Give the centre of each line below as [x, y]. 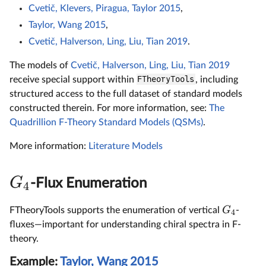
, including [216, 79]
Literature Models [126, 146]
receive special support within [73, 79]
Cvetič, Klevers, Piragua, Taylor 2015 [104, 8]
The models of [40, 65]
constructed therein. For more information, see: [109, 108]
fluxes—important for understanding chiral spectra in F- [125, 224]
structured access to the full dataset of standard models [126, 94]
